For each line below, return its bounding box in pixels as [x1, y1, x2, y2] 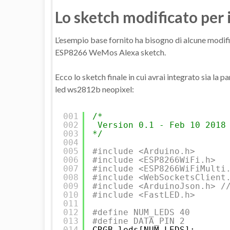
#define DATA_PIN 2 [92, 216, 185, 226]
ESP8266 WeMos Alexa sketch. [55, 47, 166, 57]
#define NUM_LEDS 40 [92, 207, 190, 218]
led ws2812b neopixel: [55, 84, 134, 94]
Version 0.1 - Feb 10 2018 [98, 120, 226, 130]
